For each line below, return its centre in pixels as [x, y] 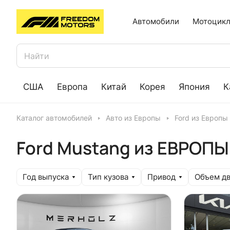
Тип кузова [108, 177]
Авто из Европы [133, 118]
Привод [161, 177]
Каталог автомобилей [54, 118]
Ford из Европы [201, 118]
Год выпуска [46, 177]
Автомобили [156, 21]
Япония [194, 87]
